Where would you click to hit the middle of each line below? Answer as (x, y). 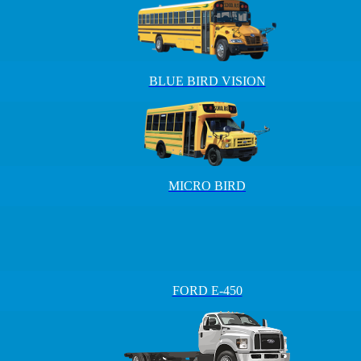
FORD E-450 (207, 290)
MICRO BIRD (207, 186)
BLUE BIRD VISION (207, 81)
